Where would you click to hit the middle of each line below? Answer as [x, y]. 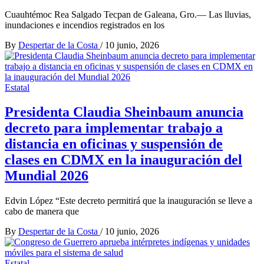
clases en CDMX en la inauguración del [123, 160]
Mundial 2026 [47, 176]
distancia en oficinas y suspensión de [114, 144]
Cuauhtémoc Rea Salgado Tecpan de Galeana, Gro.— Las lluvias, [128, 14]
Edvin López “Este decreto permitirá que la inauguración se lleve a [128, 201]
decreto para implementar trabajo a [114, 128]
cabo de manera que [42, 212]
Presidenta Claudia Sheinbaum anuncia [124, 112]
